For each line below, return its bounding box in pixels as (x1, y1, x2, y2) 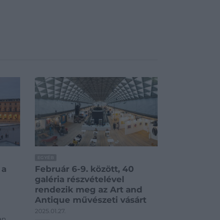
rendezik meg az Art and (35, 185, 142, 195)
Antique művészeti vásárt (35, 195, 146, 205)
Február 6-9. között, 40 (35, 164, 134, 174)
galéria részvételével (35, 174, 124, 185)
